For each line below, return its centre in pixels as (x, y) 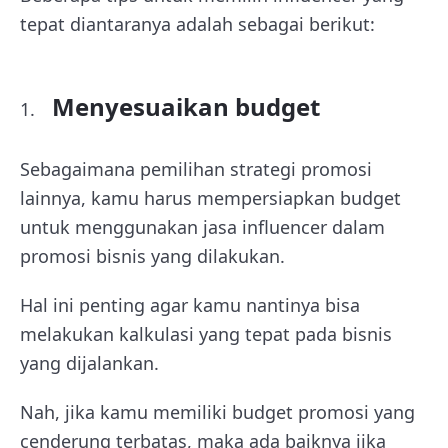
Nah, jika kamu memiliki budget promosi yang (217, 412)
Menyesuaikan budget (186, 106)
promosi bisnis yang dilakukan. (152, 256)
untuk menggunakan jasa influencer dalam (202, 227)
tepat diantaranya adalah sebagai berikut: (197, 24)
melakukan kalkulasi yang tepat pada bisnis (206, 334)
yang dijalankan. (89, 363)
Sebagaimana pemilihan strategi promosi (196, 169)
